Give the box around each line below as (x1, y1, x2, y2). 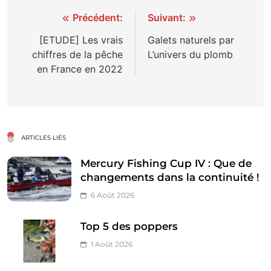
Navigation (19, 11, 96, 29)
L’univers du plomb (148, 48, 233, 60)
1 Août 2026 (91, 239, 132, 249)
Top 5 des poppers (80, 220, 178, 232)
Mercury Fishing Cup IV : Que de (80, 157, 252, 169)
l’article (19, 54, 71, 73)
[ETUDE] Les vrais (39, 33, 123, 46)
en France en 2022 (37, 62, 123, 75)
